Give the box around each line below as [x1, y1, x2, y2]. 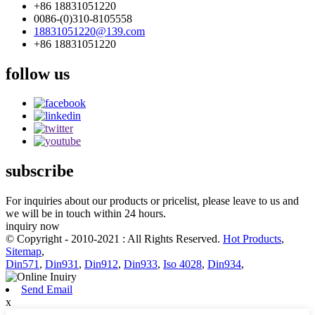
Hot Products [223, 233, 281, 245]
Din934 [207, 258, 241, 271]
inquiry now [6, 220, 60, 233]
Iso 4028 [163, 258, 202, 271]
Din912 [84, 258, 118, 271]
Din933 [124, 258, 157, 271]
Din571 [6, 258, 39, 271]
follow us [6, 64, 70, 83]
